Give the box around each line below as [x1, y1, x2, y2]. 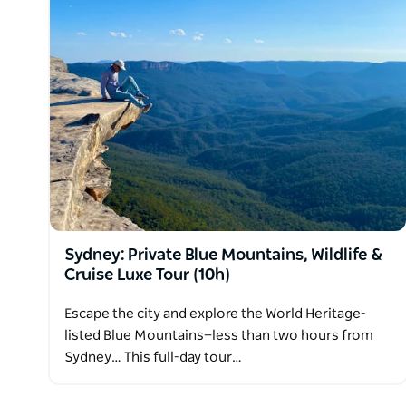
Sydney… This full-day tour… [64, 350, 242, 364]
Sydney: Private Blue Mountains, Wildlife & [64, 246, 382, 264]
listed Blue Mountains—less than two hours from [64, 328, 373, 343]
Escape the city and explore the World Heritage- [64, 306, 366, 321]
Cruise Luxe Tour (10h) [64, 266, 230, 284]
